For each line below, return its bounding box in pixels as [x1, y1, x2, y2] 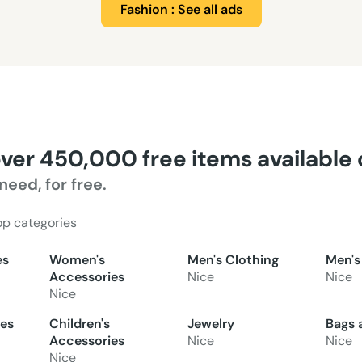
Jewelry [187, 314, 234, 332]
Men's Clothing [187, 250, 279, 268]
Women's [49, 250, 106, 268]
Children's [49, 314, 111, 332]
